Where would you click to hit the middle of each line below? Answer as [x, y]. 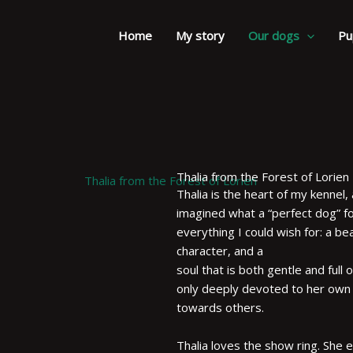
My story [200, 35]
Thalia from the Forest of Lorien [263, 177]
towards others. [220, 308]
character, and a [220, 251]
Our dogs [274, 35]
